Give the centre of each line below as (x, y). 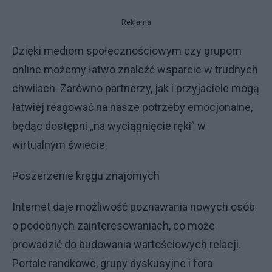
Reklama (136, 22)
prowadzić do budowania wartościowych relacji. (127, 244)
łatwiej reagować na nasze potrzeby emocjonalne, (132, 107)
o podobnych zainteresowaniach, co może (114, 226)
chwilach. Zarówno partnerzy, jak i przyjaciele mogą (136, 88)
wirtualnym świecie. (60, 145)
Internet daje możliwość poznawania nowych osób (134, 207)
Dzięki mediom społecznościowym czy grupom (127, 51)
